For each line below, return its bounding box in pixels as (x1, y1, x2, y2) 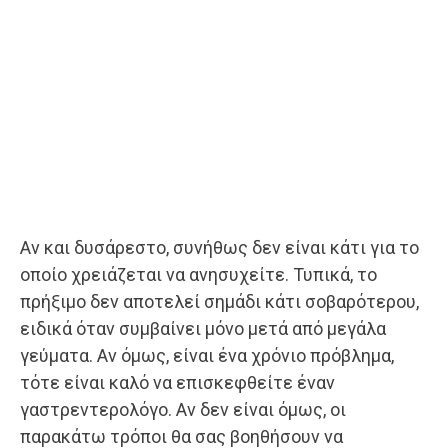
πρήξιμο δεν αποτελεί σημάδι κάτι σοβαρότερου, (20, 290, 419, 312)
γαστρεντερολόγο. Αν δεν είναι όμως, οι (20, 398, 346, 420)
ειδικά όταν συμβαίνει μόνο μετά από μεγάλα (20, 317, 386, 339)
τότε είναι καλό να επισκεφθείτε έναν (20, 371, 335, 393)
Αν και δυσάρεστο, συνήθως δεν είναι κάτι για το (20, 236, 419, 258)
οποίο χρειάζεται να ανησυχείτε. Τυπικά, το (20, 263, 377, 285)
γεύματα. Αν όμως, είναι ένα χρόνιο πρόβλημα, (20, 344, 394, 366)
